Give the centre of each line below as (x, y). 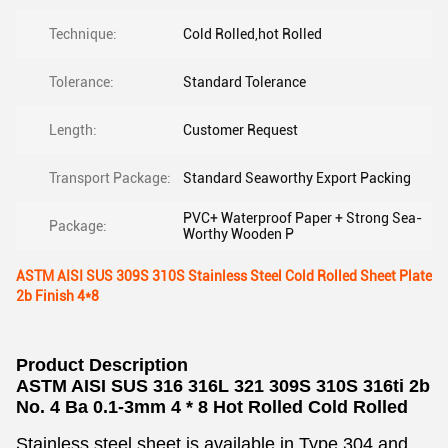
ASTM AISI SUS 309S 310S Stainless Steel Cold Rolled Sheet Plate (224, 276)
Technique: (83, 34)
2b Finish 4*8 (57, 296)
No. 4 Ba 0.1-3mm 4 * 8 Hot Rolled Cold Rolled (212, 407)
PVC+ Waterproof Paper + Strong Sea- (302, 218)
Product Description (102, 365)
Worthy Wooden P (238, 234)
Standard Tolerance (244, 82)
